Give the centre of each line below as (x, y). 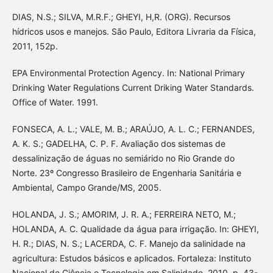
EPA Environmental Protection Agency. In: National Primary (128, 73)
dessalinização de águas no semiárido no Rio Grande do (123, 158)
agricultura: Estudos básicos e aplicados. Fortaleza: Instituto (131, 258)
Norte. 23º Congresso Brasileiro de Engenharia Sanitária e (126, 173)
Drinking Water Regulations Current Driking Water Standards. (133, 88)
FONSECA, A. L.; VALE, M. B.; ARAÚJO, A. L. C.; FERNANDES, (133, 129)
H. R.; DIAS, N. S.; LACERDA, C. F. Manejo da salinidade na (129, 244)
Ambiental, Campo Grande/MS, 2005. (87, 188)
